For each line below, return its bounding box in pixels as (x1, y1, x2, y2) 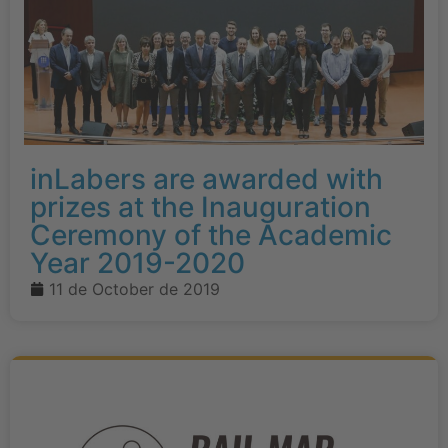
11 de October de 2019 (49, 278, 220, 299)
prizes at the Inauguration (30, 189, 371, 224)
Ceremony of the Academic (30, 217, 392, 252)
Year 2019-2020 (30, 245, 245, 280)
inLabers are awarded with (30, 161, 383, 196)
